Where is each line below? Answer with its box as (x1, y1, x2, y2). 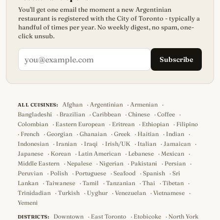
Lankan (18, 179, 38, 187)
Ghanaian (80, 130, 107, 137)
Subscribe (160, 55, 193, 64)
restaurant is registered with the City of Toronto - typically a (18, 14, 200, 22)
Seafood (113, 169, 136, 177)
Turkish (58, 189, 80, 196)
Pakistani (131, 160, 157, 167)
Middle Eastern (18, 160, 59, 167)
